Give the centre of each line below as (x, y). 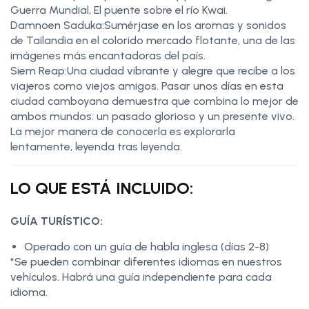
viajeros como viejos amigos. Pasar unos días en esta (147, 86)
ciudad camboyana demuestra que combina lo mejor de (154, 101)
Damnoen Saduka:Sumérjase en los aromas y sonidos (148, 25)
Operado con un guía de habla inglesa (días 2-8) (147, 246)
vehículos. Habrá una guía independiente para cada (141, 277)
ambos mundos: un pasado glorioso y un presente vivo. (152, 116)
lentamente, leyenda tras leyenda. (96, 146)
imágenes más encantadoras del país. (108, 55)
